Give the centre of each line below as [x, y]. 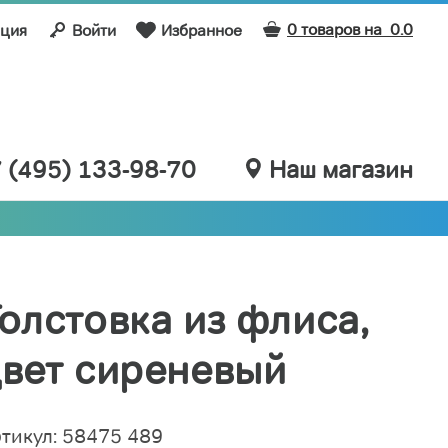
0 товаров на [338, 29]
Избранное [201, 30]
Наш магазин [341, 170]
